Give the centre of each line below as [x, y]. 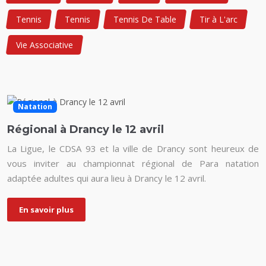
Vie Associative [45, 45]
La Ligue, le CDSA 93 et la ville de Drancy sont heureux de [133, 149]
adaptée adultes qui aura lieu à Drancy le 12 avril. [107, 178]
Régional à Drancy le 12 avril [85, 130]
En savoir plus [46, 210]
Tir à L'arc [218, 19]
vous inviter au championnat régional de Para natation [133, 164]
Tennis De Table [145, 19]
